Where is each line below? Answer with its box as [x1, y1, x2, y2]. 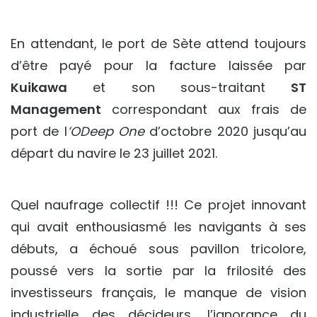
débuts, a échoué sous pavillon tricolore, [11, 240, 306, 258]
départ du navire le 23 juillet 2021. [11, 144, 217, 163]
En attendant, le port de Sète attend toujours [11, 35, 306, 53]
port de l [11, 122, 67, 141]
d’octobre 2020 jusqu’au [144, 122, 307, 141]
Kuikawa [11, 79, 67, 97]
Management [11, 100, 101, 119]
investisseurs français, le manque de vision [11, 284, 306, 302]
